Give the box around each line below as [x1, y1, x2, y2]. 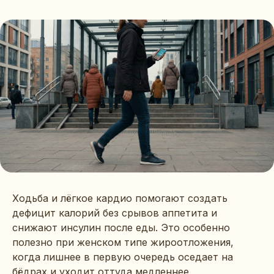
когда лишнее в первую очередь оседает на [12, 250, 233, 263]
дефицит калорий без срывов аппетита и [12, 206, 217, 219]
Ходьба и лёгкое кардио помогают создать [12, 191, 228, 204]
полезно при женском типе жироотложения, [12, 235, 234, 248]
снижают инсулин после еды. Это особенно [12, 221, 230, 234]
